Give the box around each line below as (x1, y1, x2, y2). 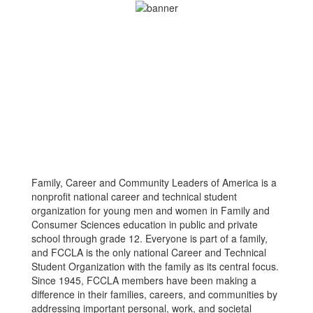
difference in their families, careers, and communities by (31, 287, 277, 302)
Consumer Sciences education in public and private (31, 217, 258, 232)
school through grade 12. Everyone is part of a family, (31, 231, 268, 246)
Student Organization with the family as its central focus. (31, 259, 279, 274)
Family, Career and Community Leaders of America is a (31, 175, 277, 190)
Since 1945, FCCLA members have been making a (31, 273, 256, 288)
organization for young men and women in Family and (31, 203, 270, 218)
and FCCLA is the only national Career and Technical (31, 245, 266, 260)
